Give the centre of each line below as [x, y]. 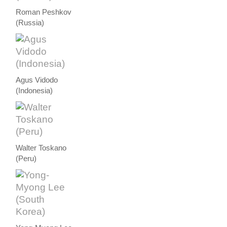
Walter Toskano [41, 148]
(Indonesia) [34, 90]
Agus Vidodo [37, 80]
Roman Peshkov [44, 12]
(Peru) [26, 158]
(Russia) [30, 23]
